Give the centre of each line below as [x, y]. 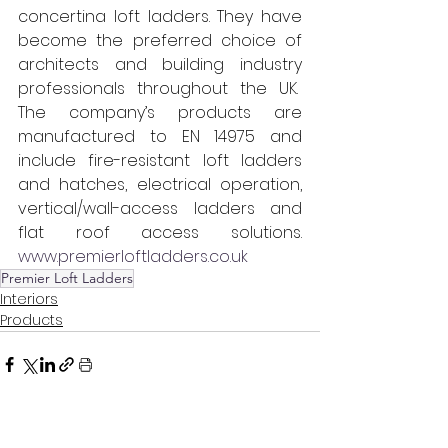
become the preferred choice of [160, 40]
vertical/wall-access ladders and [160, 208]
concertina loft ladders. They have [160, 16]
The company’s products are [160, 112]
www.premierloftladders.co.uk [133, 256]
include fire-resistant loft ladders [160, 160]
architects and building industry [160, 64]
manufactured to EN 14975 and [160, 136]
